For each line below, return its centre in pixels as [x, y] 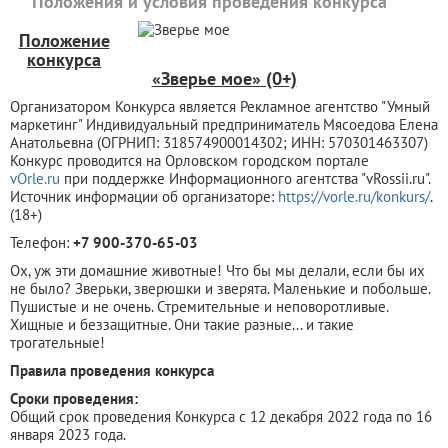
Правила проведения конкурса [112, 370]
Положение [64, 40]
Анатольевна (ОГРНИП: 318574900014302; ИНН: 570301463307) [219, 142]
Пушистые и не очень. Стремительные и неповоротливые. [199, 306]
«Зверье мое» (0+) [224, 78]
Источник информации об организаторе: [144, 196]
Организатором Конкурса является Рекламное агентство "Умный [220, 106]
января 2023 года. [68, 434]
